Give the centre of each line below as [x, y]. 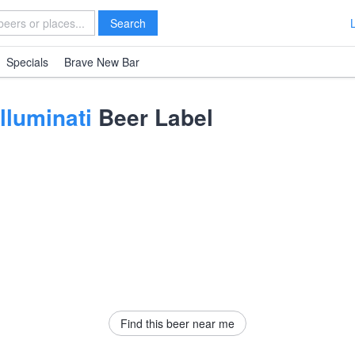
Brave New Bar [102, 62]
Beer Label [153, 117]
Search [128, 23]
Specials [27, 62]
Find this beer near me [177, 323]
